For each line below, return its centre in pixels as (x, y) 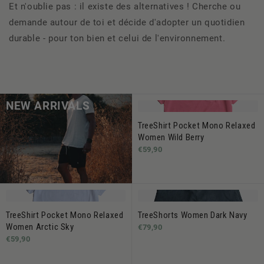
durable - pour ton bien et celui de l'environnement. (117, 38)
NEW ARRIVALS (48, 106)
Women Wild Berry (171, 137)
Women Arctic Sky (40, 227)
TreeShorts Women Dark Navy (193, 215)
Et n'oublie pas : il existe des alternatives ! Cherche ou (125, 6)
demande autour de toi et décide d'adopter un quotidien (127, 22)
